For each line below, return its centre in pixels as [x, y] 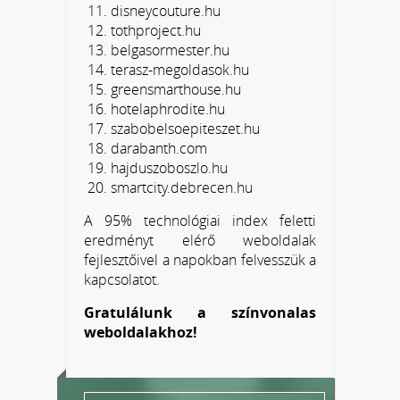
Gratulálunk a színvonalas [200, 312]
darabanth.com [159, 148]
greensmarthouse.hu [176, 89]
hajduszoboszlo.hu [169, 167]
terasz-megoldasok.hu [180, 69]
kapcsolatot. [122, 279]
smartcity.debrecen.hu [182, 187]
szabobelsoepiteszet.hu [185, 128]
